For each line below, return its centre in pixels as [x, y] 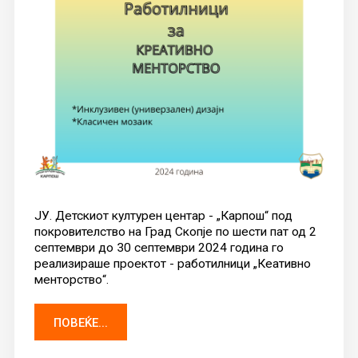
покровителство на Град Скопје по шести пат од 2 [175, 231]
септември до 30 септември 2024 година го [159, 247]
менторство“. [71, 279]
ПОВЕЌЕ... [80, 322]
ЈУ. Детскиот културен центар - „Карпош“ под [163, 215]
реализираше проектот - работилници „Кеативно [172, 263]
